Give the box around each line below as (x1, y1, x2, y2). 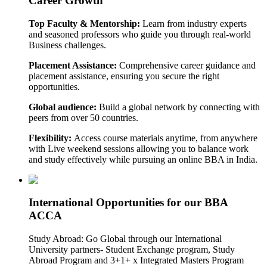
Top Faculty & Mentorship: (29, 18, 140, 29)
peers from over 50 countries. (29, 112, 138, 123)
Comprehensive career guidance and (117, 60, 256, 70)
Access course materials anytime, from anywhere (72, 132, 257, 143)
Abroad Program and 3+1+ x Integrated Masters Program (29, 255, 244, 266)
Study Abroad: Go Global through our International (29, 234, 222, 244)
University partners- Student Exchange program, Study (29, 244, 235, 255)
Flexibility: (29, 132, 72, 143)
